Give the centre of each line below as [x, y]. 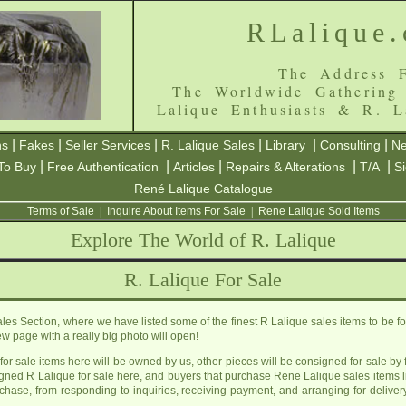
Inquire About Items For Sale [176, 211]
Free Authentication [103, 167]
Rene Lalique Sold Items [319, 211]
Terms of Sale [60, 211]
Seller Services [108, 145]
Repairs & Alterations [285, 167]
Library [285, 145]
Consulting [350, 145]
